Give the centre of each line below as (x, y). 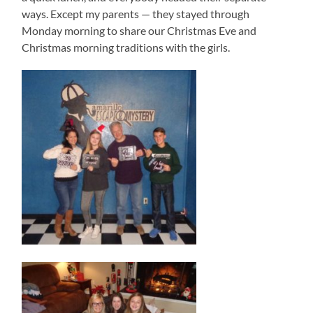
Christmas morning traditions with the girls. (126, 48)
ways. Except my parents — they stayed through (136, 14)
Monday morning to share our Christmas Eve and (139, 31)
